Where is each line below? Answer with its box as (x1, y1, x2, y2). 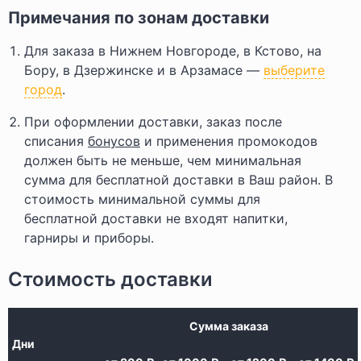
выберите (263, 62, 325, 78)
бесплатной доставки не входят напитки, (24, 210, 288, 226)
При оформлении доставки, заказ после (24, 114, 282, 130)
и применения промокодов (140, 133, 317, 149)
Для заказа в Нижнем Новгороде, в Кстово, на (24, 43, 322, 59)
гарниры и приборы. (24, 230, 154, 246)
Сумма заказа (189, 319, 268, 333)
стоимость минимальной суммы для (24, 191, 260, 207)
